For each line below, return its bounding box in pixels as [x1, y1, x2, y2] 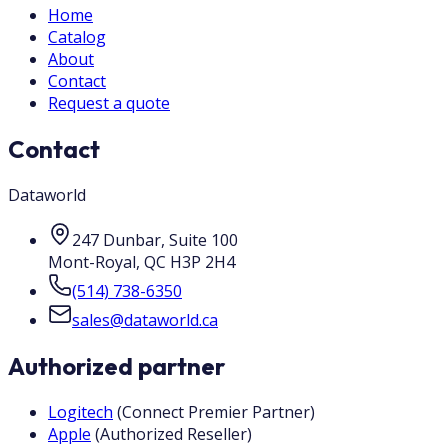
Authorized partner [8, 350, 225, 381]
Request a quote [48, 92, 170, 115]
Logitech [48, 400, 113, 423]
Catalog [48, 26, 106, 49]
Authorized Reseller [100, 422, 247, 445]
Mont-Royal [48, 251, 136, 273]
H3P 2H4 [170, 251, 235, 273]
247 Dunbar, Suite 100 [72, 229, 238, 251]
